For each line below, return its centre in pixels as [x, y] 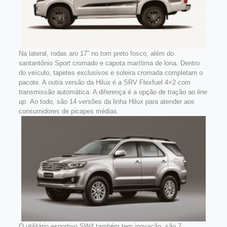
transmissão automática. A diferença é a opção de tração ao [108, 92]
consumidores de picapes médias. [69, 111]
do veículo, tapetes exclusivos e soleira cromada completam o [110, 73]
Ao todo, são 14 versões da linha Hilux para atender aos [112, 102]
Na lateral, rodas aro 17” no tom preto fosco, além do [96, 54]
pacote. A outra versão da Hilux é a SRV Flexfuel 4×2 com [104, 83]
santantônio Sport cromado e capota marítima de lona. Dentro [109, 63]
